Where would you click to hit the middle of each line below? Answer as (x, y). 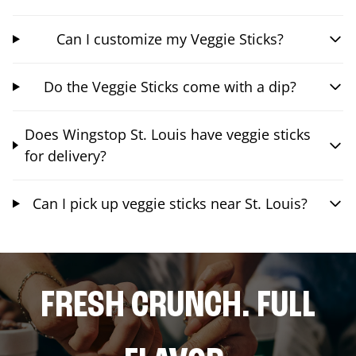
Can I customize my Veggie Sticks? (170, 39)
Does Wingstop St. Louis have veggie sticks (167, 134)
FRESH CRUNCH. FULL (178, 306)
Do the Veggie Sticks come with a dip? (170, 86)
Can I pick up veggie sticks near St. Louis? (170, 203)
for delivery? (65, 155)
